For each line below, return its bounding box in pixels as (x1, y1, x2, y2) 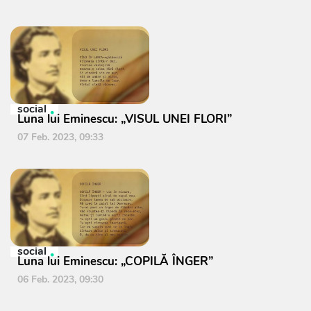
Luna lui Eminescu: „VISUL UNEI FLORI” (17, 111, 232, 127)
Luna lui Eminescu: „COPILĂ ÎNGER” (17, 253, 213, 269)
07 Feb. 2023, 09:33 (17, 131, 103, 144)
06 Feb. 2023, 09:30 (17, 273, 103, 286)
